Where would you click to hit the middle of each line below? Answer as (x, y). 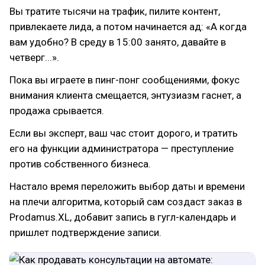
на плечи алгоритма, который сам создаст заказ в (126, 202)
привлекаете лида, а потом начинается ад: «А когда (128, 27)
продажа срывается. (57, 111)
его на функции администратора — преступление (122, 148)
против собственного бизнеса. (80, 164)
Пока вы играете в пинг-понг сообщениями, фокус (125, 80)
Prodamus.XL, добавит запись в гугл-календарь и (123, 217)
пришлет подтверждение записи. (85, 232)
